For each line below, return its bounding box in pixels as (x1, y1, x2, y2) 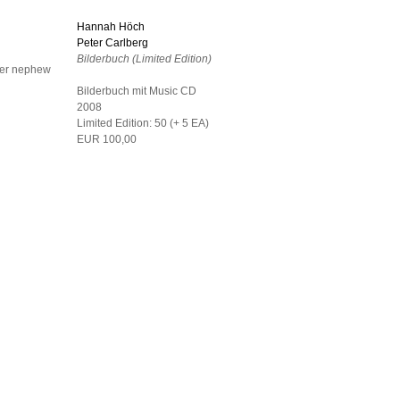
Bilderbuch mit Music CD (77, 85, 196, 97)
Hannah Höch (77, 21, 145, 33)
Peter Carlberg (77, 37, 148, 49)
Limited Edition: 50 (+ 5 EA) (77, 117, 209, 129)
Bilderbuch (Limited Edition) (77, 53, 212, 65)
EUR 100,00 (77, 133, 137, 146)
